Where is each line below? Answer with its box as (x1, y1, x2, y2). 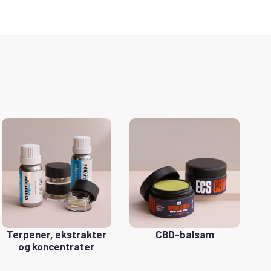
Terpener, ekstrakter (6, 227, 106, 240)
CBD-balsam (155, 227, 214, 240)
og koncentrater (18, 240, 95, 252)
